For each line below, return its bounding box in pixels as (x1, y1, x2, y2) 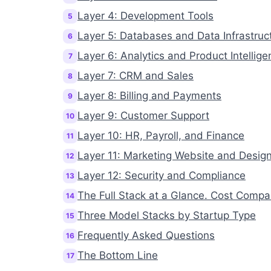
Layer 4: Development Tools (77, 10, 214, 22)
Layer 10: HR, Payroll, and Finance (77, 129, 244, 142)
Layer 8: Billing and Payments (77, 90, 221, 102)
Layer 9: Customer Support (77, 109, 209, 122)
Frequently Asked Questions (77, 229, 215, 241)
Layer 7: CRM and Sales (77, 70, 194, 82)
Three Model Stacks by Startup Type (77, 209, 256, 221)
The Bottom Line (77, 249, 158, 261)
